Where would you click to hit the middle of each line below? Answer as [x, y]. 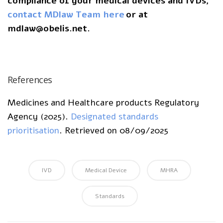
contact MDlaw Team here [66, 15]
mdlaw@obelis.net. [49, 29]
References [30, 79]
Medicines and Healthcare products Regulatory [104, 102]
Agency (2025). [39, 116]
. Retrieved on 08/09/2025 [114, 130]
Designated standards [115, 116]
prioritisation [33, 130]
